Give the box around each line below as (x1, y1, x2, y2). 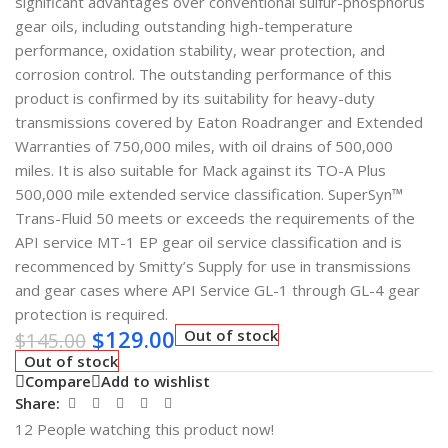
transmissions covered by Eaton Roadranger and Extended (15, 111, 423, 132)
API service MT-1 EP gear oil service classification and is (15, 231, 402, 252)
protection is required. (15, 303, 168, 324)
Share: (15, 393, 60, 414)
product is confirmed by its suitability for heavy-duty (15, 87, 375, 108)
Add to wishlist (101, 371, 210, 392)
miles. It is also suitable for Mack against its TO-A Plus (15, 159, 386, 180)
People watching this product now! (37, 418, 274, 439)
